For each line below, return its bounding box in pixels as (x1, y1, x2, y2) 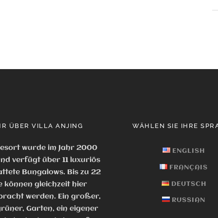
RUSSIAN (172, 197, 206, 203)
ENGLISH (172, 147, 205, 154)
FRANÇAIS (169, 164, 208, 171)
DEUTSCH (171, 181, 206, 187)
